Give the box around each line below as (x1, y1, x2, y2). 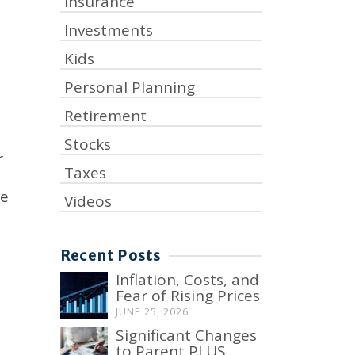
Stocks (64, 134, 111, 155)
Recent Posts (60, 246, 162, 265)
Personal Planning (64, 77, 195, 97)
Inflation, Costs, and (116, 269, 259, 290)
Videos (64, 191, 112, 212)
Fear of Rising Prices (116, 285, 260, 306)
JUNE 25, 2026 (116, 304, 189, 319)
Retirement (64, 105, 147, 126)
